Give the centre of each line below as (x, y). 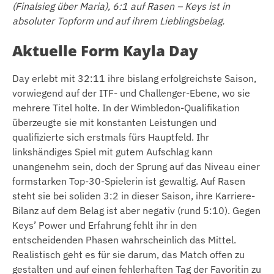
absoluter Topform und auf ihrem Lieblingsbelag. (118, 20)
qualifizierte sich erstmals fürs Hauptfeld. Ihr (111, 137)
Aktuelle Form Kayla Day (105, 50)
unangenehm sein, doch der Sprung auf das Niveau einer (136, 166)
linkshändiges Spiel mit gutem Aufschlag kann (113, 151)
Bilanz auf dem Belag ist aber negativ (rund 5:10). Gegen (136, 210)
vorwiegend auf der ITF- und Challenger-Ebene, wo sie (131, 93)
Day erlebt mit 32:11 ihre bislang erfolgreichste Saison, (134, 78)
